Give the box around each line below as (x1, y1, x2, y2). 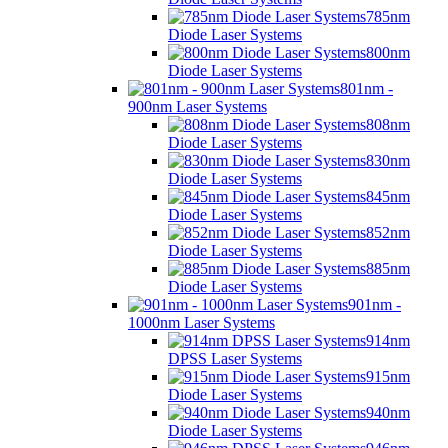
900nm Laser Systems (128, 98, 267, 116)
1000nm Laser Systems (128, 314, 275, 332)
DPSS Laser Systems (168, 350, 302, 368)
